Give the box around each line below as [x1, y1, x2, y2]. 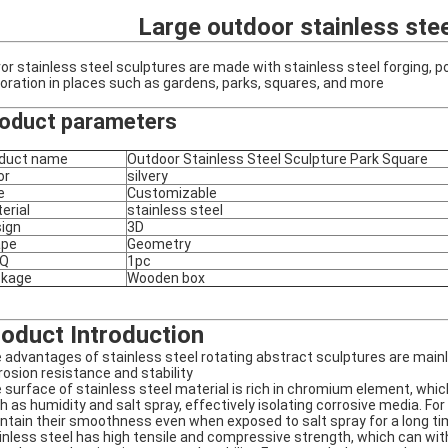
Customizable [127, 185, 217, 201]
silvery [127, 168, 168, 184]
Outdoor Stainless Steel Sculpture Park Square [127, 151, 431, 167]
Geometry [127, 236, 191, 252]
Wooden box [127, 270, 205, 286]
